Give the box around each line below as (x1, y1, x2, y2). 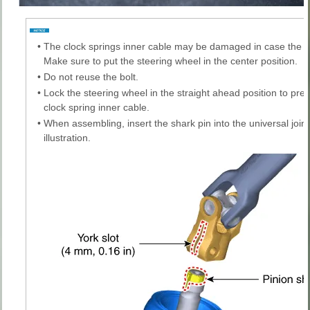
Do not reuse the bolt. (44, 71, 138, 82)
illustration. (44, 131, 91, 143)
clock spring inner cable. (44, 101, 149, 113)
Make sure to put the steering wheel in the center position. (44, 55, 298, 66)
